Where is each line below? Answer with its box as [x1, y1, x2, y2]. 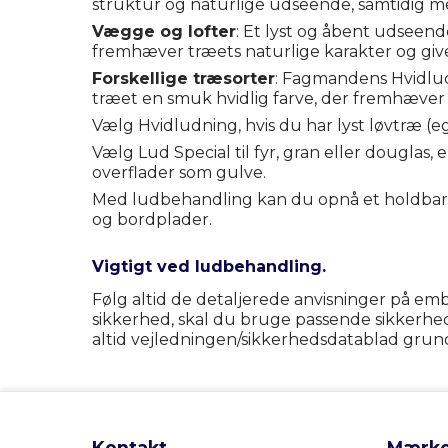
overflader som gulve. [92, 162, 266, 182]
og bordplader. [92, 209, 212, 229]
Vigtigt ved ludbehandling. [92, 257, 326, 277]
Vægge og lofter [92, 21, 236, 41]
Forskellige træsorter [92, 68, 275, 88]
